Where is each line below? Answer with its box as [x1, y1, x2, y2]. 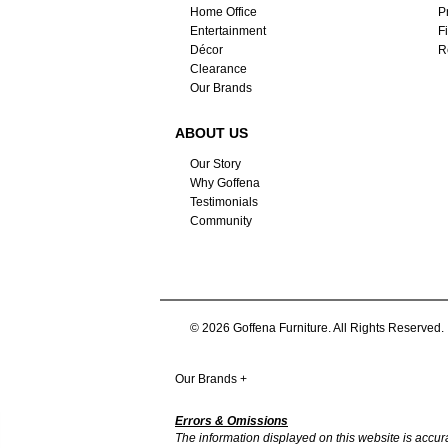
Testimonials [189, 195, 258, 210]
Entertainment [189, 24, 266, 39]
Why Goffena [189, 176, 260, 191]
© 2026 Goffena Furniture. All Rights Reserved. [190, 320, 444, 335]
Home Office [189, 5, 257, 20]
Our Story [189, 157, 241, 172]
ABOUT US [175, 124, 248, 141]
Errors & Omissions [175, 413, 288, 428]
